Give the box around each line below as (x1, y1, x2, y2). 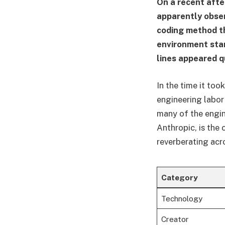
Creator (161, 214, 189, 224)
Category (161, 173, 198, 182)
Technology (161, 194, 202, 203)
